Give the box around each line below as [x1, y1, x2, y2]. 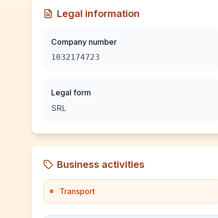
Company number [51, 37, 117, 47]
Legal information [57, 8, 140, 19]
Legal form [51, 88, 91, 97]
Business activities [57, 159, 145, 170]
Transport [59, 186, 95, 196]
